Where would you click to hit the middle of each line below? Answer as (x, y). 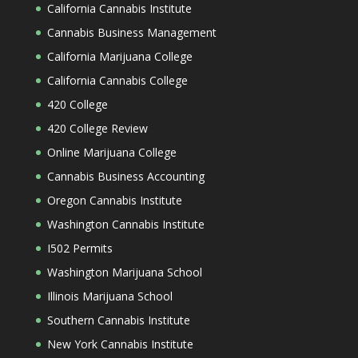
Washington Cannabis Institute (125, 224)
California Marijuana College (119, 56)
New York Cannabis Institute (120, 344)
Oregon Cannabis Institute (114, 200)
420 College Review (97, 128)
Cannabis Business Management (131, 32)
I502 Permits (80, 248)
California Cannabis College (117, 80)
